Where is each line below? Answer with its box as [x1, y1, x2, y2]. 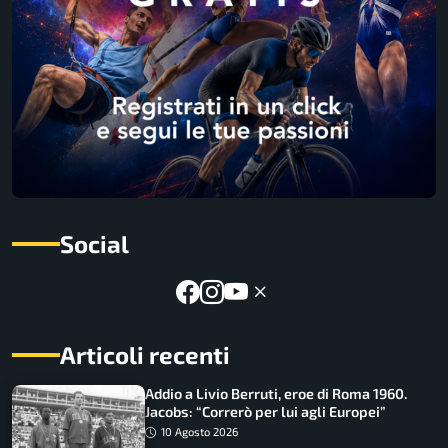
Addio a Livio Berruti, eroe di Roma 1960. [145, 385, 408, 403]
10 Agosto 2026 [161, 425, 239, 439]
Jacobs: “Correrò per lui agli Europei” [145, 403, 386, 421]
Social [60, 229, 129, 259]
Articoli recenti [60, 340, 230, 370]
